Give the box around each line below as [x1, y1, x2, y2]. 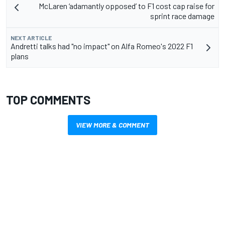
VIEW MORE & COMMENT [76, 120, 149, 129]
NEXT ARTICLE [11, 34, 52, 41]
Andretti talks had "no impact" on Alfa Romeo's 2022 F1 [11, 41, 193, 51]
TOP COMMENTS [6, 92, 90, 107]
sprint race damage [150, 11, 214, 21]
